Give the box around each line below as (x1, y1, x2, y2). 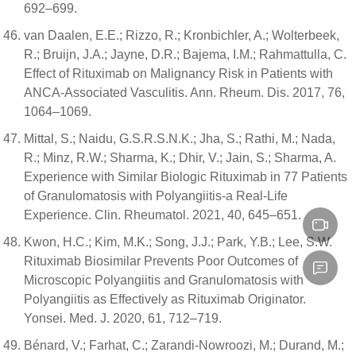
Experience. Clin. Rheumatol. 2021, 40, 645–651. (24, 208, 301, 222)
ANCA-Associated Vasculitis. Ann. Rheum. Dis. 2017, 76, (24, 86, 345, 100)
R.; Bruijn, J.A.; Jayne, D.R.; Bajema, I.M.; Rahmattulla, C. (24, 48, 346, 62)
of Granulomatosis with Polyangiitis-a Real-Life (24, 189, 288, 203)
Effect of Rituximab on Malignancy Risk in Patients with (24, 67, 333, 81)
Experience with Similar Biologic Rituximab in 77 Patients (24, 170, 347, 184)
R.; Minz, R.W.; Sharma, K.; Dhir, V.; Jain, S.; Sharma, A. (24, 151, 336, 165)
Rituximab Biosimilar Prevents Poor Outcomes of (24, 254, 298, 269)
